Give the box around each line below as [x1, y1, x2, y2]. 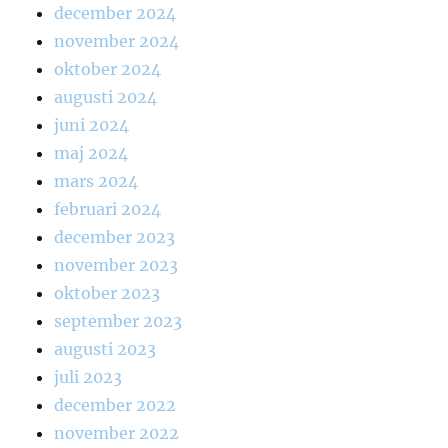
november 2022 [54, 423, 180, 444]
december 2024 [54, 3, 177, 24]
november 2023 [54, 255, 179, 276]
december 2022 [54, 395, 177, 416]
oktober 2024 [54, 59, 162, 80]
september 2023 [54, 311, 183, 332]
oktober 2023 [54, 283, 161, 304]
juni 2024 [54, 115, 130, 136]
